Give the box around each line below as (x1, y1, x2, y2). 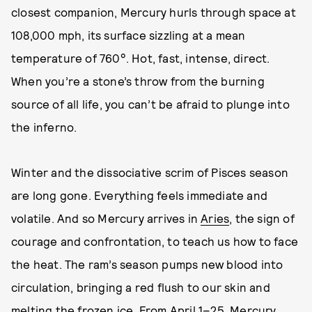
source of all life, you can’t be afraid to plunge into (11, 97, 290, 111)
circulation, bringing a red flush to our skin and (11, 280, 270, 294)
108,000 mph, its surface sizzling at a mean (11, 28, 246, 42)
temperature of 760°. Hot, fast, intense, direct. (11, 51, 270, 65)
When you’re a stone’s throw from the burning (11, 74, 265, 88)
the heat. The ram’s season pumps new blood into (11, 257, 283, 271)
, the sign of (229, 211, 295, 225)
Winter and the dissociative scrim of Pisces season (11, 165, 289, 179)
